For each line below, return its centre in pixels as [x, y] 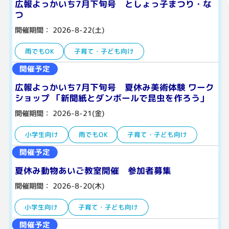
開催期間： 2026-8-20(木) [59, 186]
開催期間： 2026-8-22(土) [59, 30]
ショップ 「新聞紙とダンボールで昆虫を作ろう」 [111, 98]
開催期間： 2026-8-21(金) [59, 113]
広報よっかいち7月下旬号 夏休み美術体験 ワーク [114, 87]
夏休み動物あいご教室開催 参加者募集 [93, 170]
